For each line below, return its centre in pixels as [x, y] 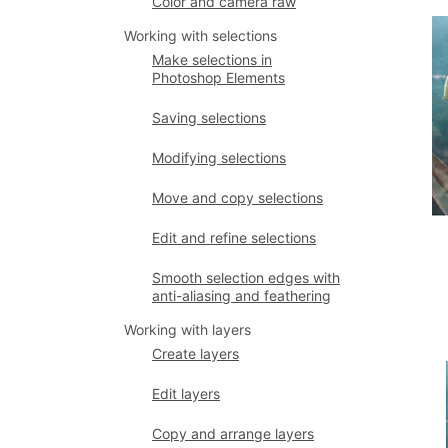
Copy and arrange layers [233, 433]
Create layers [195, 353]
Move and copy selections [237, 197]
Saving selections [209, 117]
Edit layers [186, 393]
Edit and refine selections [234, 237]
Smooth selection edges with [246, 277]
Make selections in [212, 59]
